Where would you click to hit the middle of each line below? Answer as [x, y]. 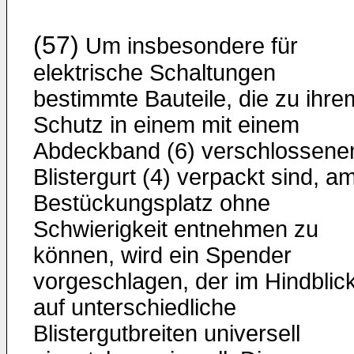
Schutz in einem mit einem [166, 125]
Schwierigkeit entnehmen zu [176, 229]
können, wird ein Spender [162, 255]
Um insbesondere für [188, 46]
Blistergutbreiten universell [167, 333]
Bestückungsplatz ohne [152, 203]
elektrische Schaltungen [154, 73]
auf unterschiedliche [135, 307]
